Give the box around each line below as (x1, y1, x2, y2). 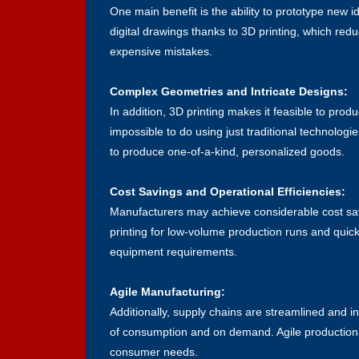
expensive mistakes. (110, 44, 212, 58)
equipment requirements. (110, 244, 237, 258)
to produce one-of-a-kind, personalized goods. (110, 144, 345, 158)
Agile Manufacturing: (110, 284, 225, 298)
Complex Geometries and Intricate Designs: (110, 84, 348, 98)
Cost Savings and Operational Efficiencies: (110, 184, 345, 198)
